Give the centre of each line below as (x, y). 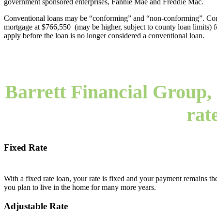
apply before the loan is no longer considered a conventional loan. (104, 36)
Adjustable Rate (36, 206)
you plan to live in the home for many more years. (80, 187)
